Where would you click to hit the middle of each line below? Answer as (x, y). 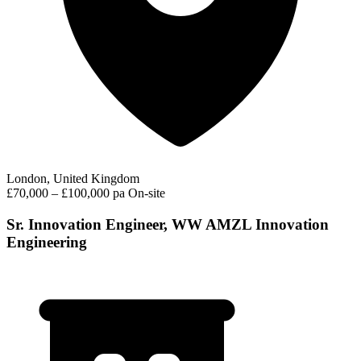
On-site (147, 193)
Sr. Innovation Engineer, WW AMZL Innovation (168, 224)
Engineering (47, 242)
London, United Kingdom (73, 179)
